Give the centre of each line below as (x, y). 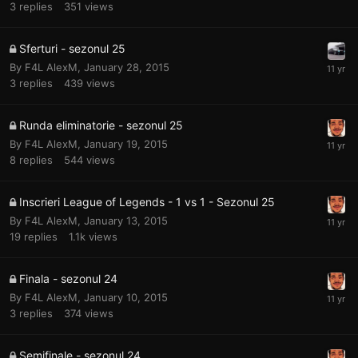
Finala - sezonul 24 (68, 278)
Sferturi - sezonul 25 (72, 48)
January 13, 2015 (126, 220)
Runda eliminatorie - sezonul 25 (101, 125)
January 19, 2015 (126, 143)
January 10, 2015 (126, 297)
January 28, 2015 (127, 67)
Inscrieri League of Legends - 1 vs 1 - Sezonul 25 (147, 201)
